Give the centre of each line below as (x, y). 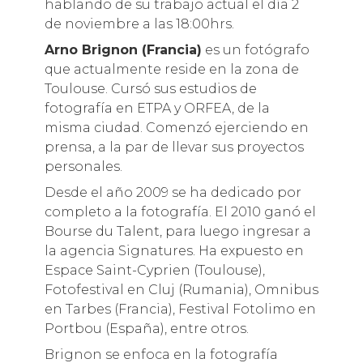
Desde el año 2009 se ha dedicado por (173, 192)
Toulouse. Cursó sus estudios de (150, 88)
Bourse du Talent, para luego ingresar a (177, 231)
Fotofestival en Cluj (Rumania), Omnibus (181, 289)
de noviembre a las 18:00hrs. (139, 23)
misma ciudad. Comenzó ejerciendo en (176, 127)
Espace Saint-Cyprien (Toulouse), (154, 270)
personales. (83, 166)
